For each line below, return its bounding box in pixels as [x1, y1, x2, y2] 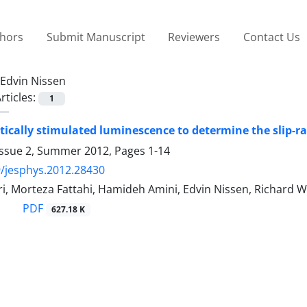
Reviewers [168, 29, 221, 45]
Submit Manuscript [46, 29, 145, 45]
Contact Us [243, 29, 300, 45]
